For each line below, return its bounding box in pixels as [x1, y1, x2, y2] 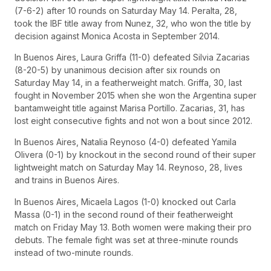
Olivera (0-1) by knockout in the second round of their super [15, 149, 256, 160]
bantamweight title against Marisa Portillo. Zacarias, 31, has [15, 103, 245, 114]
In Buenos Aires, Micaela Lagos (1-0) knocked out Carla [15, 196, 236, 207]
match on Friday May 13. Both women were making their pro [15, 221, 252, 232]
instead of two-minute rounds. [15, 247, 133, 258]
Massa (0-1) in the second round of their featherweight [15, 209, 233, 220]
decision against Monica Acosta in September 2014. [15, 30, 220, 41]
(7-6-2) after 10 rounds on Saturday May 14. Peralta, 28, [15, 5, 237, 16]
